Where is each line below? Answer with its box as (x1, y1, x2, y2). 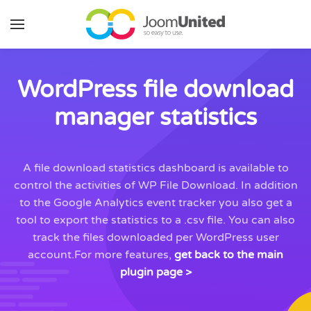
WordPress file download (17, 76, 294, 104)
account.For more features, (28, 248, 174, 262)
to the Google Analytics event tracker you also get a (19, 196, 292, 210)
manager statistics (54, 103, 257, 132)
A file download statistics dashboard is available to (22, 161, 289, 175)
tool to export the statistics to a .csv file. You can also (16, 213, 295, 227)
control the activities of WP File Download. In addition (13, 178, 298, 192)
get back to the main (174, 248, 283, 262)
